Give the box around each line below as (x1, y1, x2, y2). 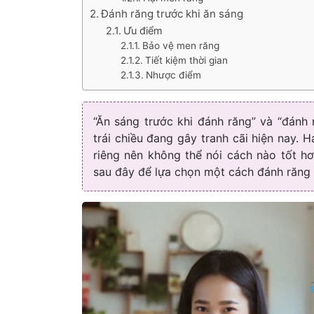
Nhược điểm (146, 69, 202, 81)
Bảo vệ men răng (142, 40, 220, 51)
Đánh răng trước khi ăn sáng (101, 7, 244, 20)
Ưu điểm (123, 25, 163, 36)
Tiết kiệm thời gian (145, 55, 228, 66)
